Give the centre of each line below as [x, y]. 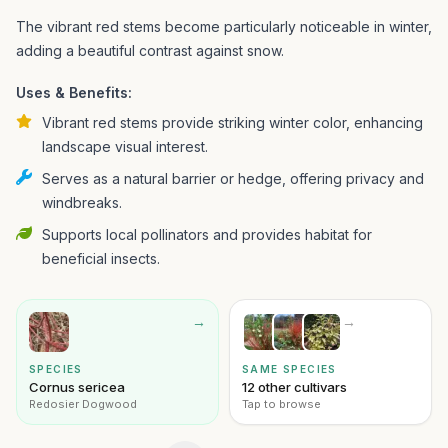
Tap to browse [281, 404]
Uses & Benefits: [74, 92]
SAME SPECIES [289, 369]
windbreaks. [82, 202]
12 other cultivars [294, 387]
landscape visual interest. [125, 146]
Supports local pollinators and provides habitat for [207, 234]
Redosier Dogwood [83, 404]
